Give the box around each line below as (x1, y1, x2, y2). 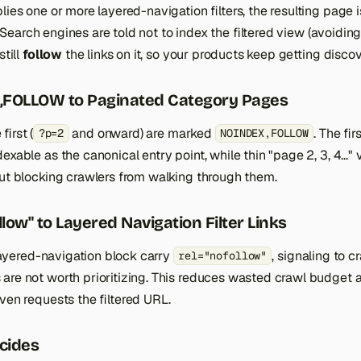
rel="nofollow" (178, 248, 268, 263)
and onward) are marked (68, 124, 215, 142)
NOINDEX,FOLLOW (220, 126, 309, 141)
